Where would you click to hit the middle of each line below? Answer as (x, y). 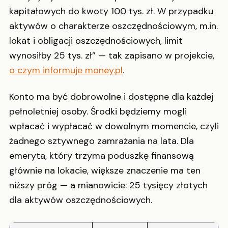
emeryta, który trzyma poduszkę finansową (102, 155)
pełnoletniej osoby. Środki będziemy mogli (98, 111)
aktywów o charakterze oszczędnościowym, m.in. (113, 26)
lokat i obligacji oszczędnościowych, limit (96, 41)
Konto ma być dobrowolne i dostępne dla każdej (111, 96)
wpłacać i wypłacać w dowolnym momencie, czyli (114, 126)
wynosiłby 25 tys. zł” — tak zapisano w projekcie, (112, 56)
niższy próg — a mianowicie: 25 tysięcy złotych (108, 185)
